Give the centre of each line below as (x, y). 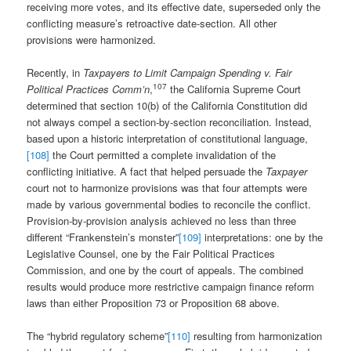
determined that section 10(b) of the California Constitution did (167, 105)
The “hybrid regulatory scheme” (98, 336)
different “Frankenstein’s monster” (103, 237)
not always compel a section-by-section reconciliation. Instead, (170, 121)
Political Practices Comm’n (89, 89)
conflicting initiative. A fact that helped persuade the (147, 171)
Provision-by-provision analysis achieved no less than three (162, 220)
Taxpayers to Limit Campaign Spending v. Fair (188, 72)
